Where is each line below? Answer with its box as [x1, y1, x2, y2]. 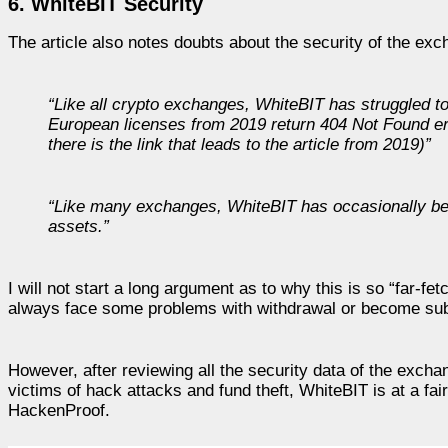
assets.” [48, 216, 109, 236]
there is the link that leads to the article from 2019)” [48, 134, 431, 154]
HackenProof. [8, 400, 110, 420]
